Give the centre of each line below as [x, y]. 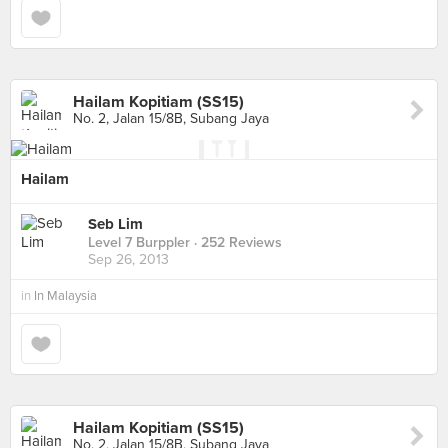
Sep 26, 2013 [128, 260]
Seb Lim [115, 224]
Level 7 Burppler [139, 243]
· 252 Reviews [236, 243]
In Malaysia [65, 296]
